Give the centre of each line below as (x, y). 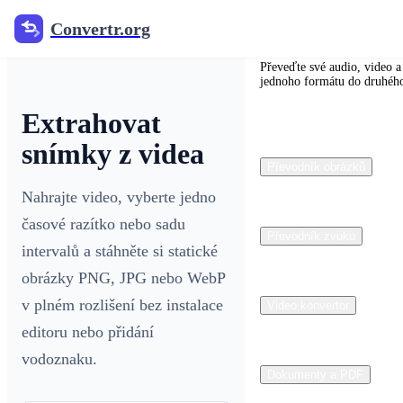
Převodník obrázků (316, 167)
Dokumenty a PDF (315, 375)
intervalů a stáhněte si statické (120, 251)
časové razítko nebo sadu (103, 224)
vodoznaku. (59, 359)
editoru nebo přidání (88, 332)
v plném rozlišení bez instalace (122, 305)
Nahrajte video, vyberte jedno (119, 197)
